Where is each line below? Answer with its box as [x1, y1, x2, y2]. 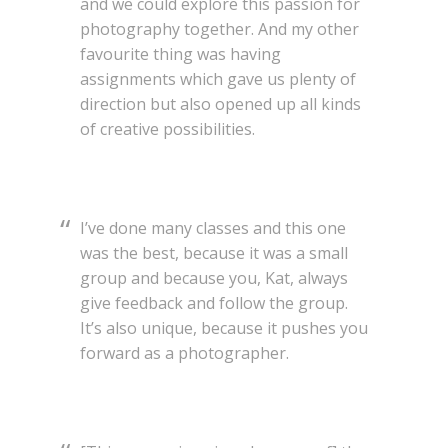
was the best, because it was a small [80, 242, 348, 265]
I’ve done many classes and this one [80, 217, 346, 240]
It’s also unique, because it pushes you [80, 317, 368, 340]
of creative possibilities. [80, 118, 255, 141]
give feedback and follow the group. [80, 292, 348, 315]
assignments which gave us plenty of [80, 68, 356, 91]
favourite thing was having [80, 43, 281, 66]
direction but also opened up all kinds [80, 93, 361, 116]
